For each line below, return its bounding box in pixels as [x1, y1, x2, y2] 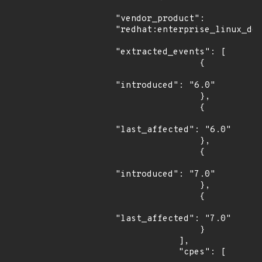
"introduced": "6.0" [115, 80, 215, 91]
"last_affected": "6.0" [115, 125, 231, 136]
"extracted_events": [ [115, 47, 226, 58]
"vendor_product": [115, 13, 205, 25]
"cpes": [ [115, 247, 178, 258]
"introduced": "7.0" [115, 169, 215, 180]
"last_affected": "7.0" [115, 213, 231, 225]
